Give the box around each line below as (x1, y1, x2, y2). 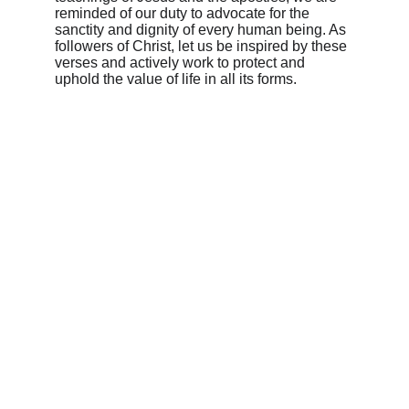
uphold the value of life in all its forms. (55, 71, 297, 87)
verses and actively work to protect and (55, 55, 309, 70)
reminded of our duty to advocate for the (55, 5, 313, 21)
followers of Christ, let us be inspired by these (55, 38, 351, 54)
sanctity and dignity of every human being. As (55, 22, 350, 37)
